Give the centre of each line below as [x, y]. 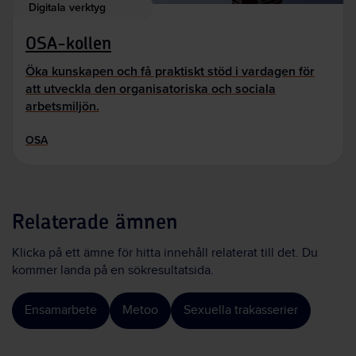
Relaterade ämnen [95, 222]
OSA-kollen [68, 44]
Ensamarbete [61, 310]
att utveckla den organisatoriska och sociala [151, 88]
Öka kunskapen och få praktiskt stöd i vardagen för [170, 71]
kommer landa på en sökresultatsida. [113, 270]
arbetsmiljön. [62, 106]
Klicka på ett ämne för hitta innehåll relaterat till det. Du [165, 253]
